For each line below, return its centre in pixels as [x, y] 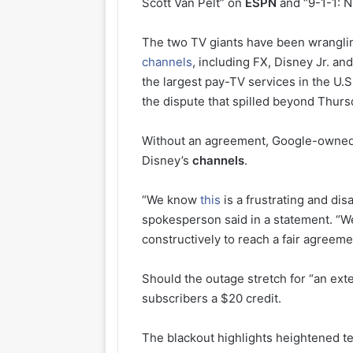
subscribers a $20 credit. [212, 298]
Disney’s [167, 160]
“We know [171, 199]
